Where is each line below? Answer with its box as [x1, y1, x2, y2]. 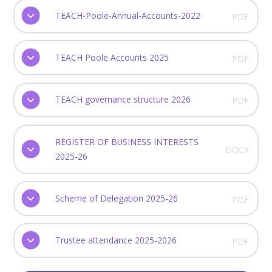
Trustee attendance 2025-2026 [55, 234, 177, 246]
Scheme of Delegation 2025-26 [55, 192, 178, 204]
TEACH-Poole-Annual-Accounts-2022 [55, 10, 200, 22]
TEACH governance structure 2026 [55, 93, 191, 106]
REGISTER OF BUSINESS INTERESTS [55, 135, 199, 148]
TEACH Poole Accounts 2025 [55, 52, 169, 64]
